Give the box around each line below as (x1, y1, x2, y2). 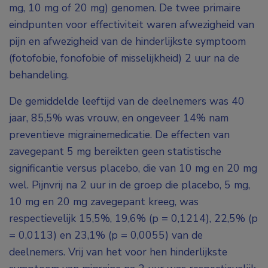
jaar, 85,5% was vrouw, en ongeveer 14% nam (9, 111, 229, 126)
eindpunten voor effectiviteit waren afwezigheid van (9, 17, 254, 32)
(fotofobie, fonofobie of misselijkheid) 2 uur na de (9, 51, 239, 66)
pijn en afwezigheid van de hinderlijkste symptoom (9, 34, 246, 49)
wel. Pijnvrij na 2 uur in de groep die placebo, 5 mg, (9, 178, 250, 193)
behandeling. (9, 68, 69, 83)
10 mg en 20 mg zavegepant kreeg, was (9, 194, 199, 209)
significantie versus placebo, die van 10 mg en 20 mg (9, 161, 257, 176)
